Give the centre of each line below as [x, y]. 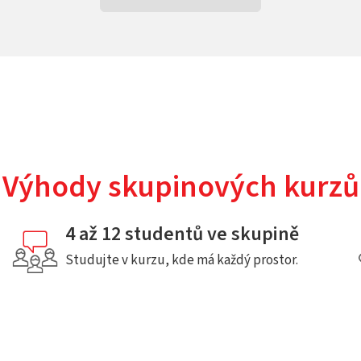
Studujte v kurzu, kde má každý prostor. [182, 260]
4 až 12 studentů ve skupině [183, 234]
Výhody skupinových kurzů [180, 187]
